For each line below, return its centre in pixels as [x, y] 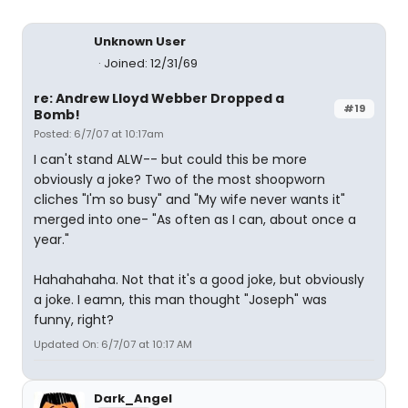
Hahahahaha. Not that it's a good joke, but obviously [199, 280]
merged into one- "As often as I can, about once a [195, 220]
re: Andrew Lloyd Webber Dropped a [159, 99]
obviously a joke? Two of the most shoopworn [179, 180]
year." [51, 240]
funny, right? [74, 320]
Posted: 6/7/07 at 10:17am [99, 134]
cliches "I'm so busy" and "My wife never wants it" [189, 200]
